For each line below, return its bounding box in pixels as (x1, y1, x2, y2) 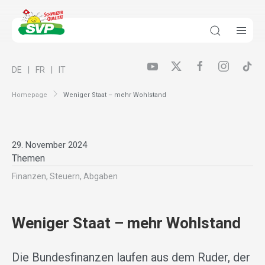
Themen (12, 153, 45, 164)
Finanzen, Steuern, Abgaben (12, 172, 118, 182)
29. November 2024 (12, 140, 87, 151)
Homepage (12, 91, 47, 99)
